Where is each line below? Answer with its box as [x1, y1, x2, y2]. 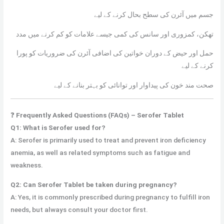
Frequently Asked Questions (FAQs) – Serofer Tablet [16, 111, 184, 119]
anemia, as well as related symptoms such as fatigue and [10, 148, 190, 157]
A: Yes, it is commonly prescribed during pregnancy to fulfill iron [10, 192, 210, 201]
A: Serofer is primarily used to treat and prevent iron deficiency [10, 136, 206, 144]
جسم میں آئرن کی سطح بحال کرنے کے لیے [93, 10, 213, 18]
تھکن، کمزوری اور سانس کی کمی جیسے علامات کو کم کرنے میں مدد [15, 29, 213, 38]
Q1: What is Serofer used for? [10, 123, 106, 132]
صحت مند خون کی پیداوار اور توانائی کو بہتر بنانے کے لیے [53, 80, 213, 89]
